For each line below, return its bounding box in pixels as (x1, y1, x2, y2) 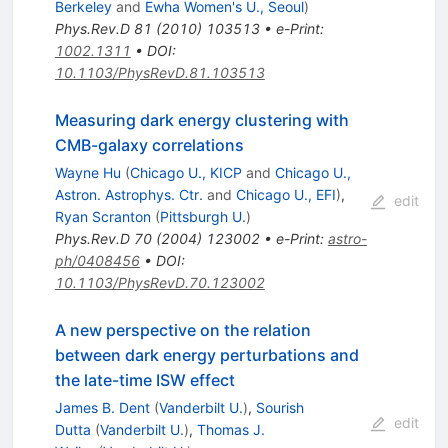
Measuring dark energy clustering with (54, 109, 349, 130)
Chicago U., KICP (129, 163, 242, 181)
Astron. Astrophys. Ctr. (54, 185, 203, 203)
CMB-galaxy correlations (54, 134, 244, 155)
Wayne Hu (54, 163, 121, 181)
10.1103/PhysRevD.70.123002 (54, 273, 265, 291)
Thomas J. (196, 420, 265, 438)
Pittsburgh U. (159, 207, 246, 225)
